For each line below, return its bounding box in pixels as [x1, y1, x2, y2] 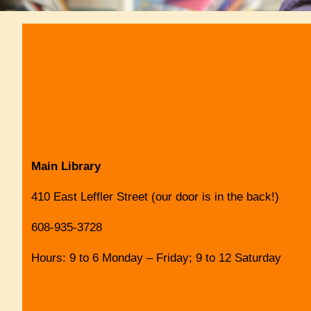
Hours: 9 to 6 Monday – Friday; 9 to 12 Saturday [31, 251, 281, 264]
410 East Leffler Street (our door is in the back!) [31, 190, 279, 203]
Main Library [31, 159, 101, 173]
